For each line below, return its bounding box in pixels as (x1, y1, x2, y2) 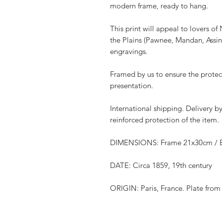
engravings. (110, 47, 148, 56)
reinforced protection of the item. (110, 115, 219, 125)
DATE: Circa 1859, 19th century (110, 161, 212, 170)
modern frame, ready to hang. (110, 1, 208, 11)
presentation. (110, 81, 153, 91)
